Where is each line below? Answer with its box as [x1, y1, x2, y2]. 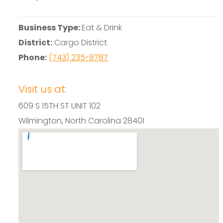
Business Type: [18, 21, 82, 33]
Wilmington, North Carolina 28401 [18, 114, 145, 126]
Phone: [18, 51, 47, 63]
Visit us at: [18, 82, 67, 96]
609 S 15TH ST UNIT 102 [18, 100, 101, 111]
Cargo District [52, 36, 108, 48]
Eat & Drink [82, 21, 122, 33]
